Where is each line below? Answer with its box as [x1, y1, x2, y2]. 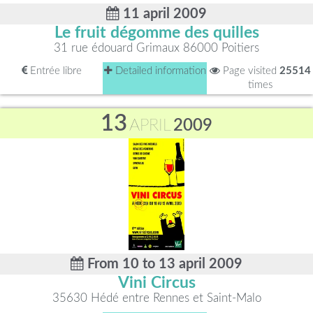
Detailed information [112, 66, 206, 76]
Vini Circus [117, 275, 196, 291]
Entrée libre [27, 66, 82, 76]
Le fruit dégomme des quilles [54, 25, 259, 41]
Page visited [219, 66, 279, 76]
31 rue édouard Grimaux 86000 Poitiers [54, 42, 259, 54]
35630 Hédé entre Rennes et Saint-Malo [52, 292, 261, 304]
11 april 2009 [119, 7, 207, 21]
